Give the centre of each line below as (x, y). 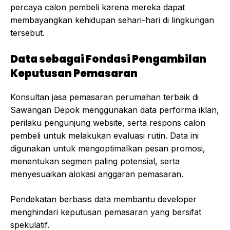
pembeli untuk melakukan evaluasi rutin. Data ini (104, 136)
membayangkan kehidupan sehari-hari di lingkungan (112, 20)
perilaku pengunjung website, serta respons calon (108, 123)
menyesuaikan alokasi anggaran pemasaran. (97, 174)
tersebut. (27, 33)
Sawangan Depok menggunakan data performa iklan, (115, 110)
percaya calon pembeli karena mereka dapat (98, 7)
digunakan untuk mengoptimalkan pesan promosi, (108, 149)
